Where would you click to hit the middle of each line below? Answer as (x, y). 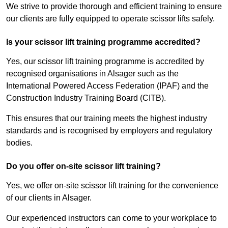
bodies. (19, 143)
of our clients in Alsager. (49, 198)
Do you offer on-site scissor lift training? (83, 166)
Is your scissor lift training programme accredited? (103, 42)
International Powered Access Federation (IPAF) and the (107, 86)
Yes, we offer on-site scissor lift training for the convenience (112, 186)
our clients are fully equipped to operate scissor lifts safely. (110, 19)
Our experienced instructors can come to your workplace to (111, 218)
